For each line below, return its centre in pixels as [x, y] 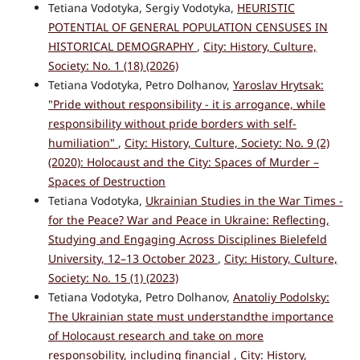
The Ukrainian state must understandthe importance [190, 317]
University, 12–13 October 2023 [133, 259]
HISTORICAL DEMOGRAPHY [122, 47]
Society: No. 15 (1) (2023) [113, 278]
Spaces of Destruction [106, 182]
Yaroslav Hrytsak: [278, 85]
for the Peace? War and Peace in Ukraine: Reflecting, [188, 220]
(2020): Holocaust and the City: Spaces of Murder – [183, 162]
